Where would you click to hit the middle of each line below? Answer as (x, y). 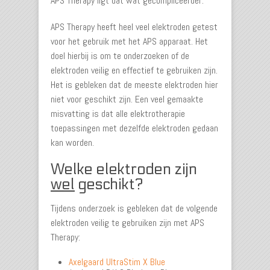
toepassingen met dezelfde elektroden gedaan (134, 128)
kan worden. (72, 143)
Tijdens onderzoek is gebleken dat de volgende (134, 208)
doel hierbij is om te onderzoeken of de (120, 56)
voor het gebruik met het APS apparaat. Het (129, 41)
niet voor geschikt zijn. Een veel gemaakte (127, 99)
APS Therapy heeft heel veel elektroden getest (134, 27)
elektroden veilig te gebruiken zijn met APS (127, 223)
